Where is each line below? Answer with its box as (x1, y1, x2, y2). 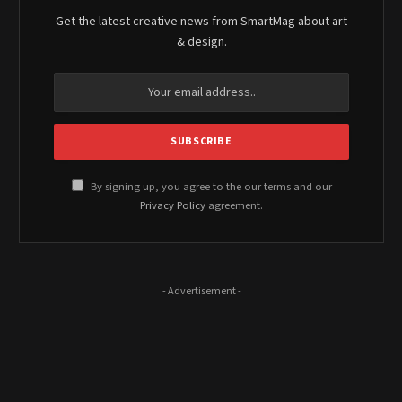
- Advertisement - (162, 283, 241, 299)
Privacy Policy (140, 197, 205, 214)
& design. (176, 32, 227, 51)
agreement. (205, 197, 263, 214)
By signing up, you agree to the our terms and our (87, 178, 332, 195)
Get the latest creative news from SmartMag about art (56, 12, 347, 31)
